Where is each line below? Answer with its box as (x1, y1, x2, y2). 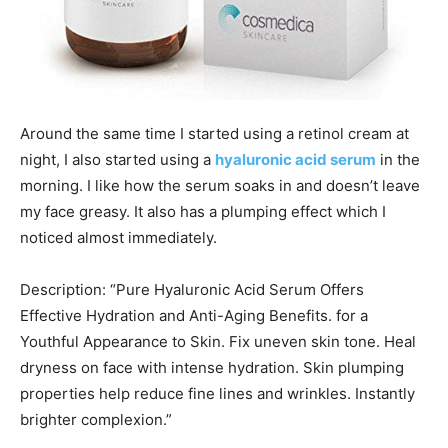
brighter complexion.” (20, 410, 172, 430)
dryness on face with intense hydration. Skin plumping (20, 358, 404, 378)
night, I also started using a (20, 150, 215, 170)
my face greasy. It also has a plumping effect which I (20, 202, 386, 222)
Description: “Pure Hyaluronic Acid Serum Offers (20, 280, 364, 300)
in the (376, 150, 420, 170)
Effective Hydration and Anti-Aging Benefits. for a (20, 306, 368, 326)
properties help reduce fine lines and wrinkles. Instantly (20, 384, 415, 404)
